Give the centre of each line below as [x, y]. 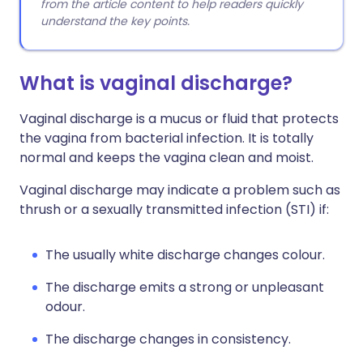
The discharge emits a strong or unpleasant [185, 287]
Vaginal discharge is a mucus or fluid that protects [179, 119]
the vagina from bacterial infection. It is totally [167, 138]
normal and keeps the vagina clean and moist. [167, 158]
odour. [65, 307]
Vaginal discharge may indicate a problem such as [180, 190]
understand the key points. [115, 21]
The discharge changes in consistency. [168, 339]
